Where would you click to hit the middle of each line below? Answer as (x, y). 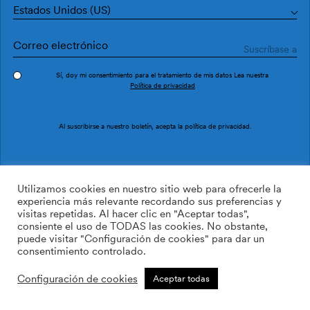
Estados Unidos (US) (62, 10)
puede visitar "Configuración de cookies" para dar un (141, 239)
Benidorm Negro (81, 106)
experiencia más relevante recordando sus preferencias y (149, 201)
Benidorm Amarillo (81, 291)
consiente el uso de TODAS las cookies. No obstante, (143, 226)
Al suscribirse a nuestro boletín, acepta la (122, 126)
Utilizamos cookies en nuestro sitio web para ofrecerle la (149, 189)
